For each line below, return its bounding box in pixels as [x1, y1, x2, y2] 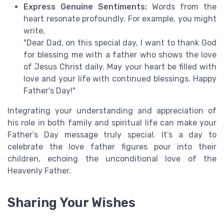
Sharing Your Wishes [7, 194, 135, 210]
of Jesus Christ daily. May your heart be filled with [23, 62, 216, 72]
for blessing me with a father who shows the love [23, 50, 216, 60]
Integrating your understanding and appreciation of [7, 106, 216, 116]
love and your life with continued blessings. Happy [23, 74, 216, 84]
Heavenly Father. [7, 166, 71, 176]
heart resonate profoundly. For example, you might [23, 14, 216, 24]
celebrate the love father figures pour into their [7, 142, 216, 152]
